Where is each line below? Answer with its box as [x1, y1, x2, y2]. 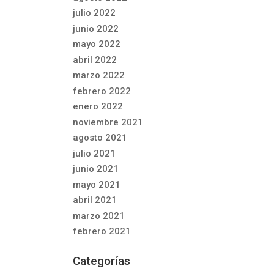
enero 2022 [73, 101, 124, 112]
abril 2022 [73, 54, 117, 65]
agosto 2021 [73, 132, 128, 143]
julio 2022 [73, 7, 116, 18]
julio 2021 [73, 147, 116, 159]
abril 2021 [73, 194, 117, 206]
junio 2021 [73, 163, 119, 174]
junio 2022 [73, 23, 119, 34]
